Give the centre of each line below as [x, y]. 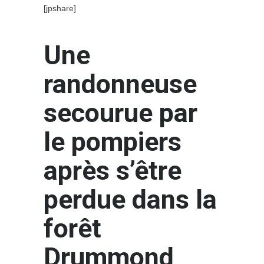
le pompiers [113, 141]
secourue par [121, 113]
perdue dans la [130, 199]
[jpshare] [60, 8]
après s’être [113, 170]
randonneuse [120, 84]
